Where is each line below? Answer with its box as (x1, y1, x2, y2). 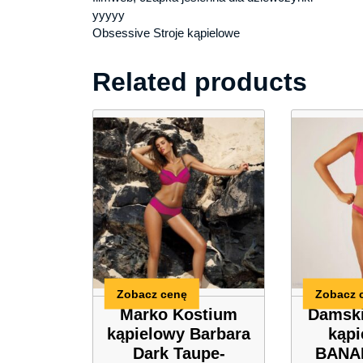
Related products (92, 66, 307, 96)
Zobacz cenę (117, 287, 188, 301)
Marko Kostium (120, 305, 237, 323)
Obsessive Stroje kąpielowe (92, 25, 240, 40)
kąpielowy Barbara (107, 324, 250, 343)
